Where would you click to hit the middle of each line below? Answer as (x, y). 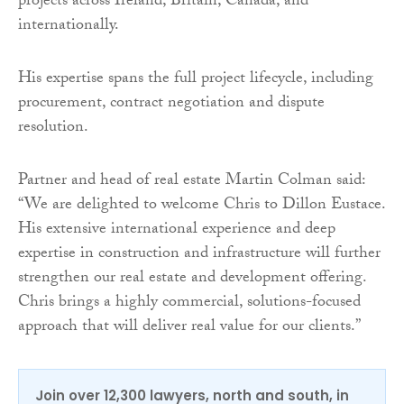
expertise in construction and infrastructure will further (199, 254)
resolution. (53, 128)
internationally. (69, 26)
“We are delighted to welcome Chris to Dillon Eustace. (202, 206)
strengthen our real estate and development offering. (192, 279)
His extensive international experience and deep (177, 230)
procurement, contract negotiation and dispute (171, 104)
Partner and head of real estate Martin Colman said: (192, 181)
